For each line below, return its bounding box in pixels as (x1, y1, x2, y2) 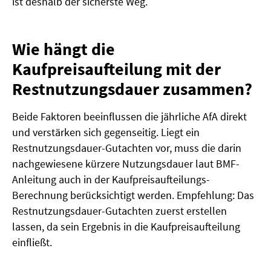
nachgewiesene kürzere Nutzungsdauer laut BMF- (12, 157, 240, 171)
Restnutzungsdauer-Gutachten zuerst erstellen (12, 204, 227, 218)
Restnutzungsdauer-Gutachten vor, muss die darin (12, 141, 241, 155)
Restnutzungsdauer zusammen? (12, 78, 252, 100)
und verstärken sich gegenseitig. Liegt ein (12, 125, 200, 140)
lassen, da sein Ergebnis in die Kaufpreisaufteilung (12, 220, 240, 234)
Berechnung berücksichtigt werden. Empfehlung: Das (12, 188, 254, 203)
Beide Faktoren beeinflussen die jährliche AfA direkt (12, 109, 247, 124)
